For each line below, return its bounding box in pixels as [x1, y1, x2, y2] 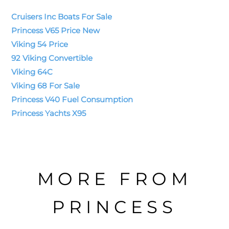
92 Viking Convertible [11, 53, 93, 63]
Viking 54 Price [11, 39, 68, 49]
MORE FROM [37, 168, 192, 190]
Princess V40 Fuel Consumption [11, 94, 133, 104]
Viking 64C [11, 66, 53, 77]
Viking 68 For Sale [11, 80, 80, 90]
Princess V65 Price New [11, 25, 100, 35]
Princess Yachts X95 [11, 108, 86, 118]
